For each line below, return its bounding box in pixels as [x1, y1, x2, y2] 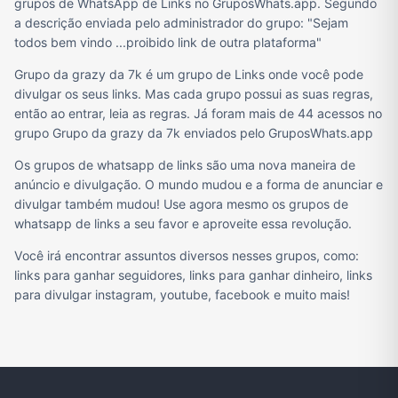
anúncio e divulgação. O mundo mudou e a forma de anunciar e [14, 177, 383, 193]
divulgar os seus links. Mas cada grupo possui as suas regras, [14, 86, 373, 102]
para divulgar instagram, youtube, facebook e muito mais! [14, 287, 350, 303]
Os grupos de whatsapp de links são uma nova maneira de [14, 157, 355, 173]
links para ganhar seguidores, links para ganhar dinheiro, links [14, 267, 372, 283]
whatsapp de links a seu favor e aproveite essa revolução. [14, 216, 352, 232]
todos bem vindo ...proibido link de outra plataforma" [14, 35, 322, 51]
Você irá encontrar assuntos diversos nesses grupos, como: [14, 248, 359, 264]
